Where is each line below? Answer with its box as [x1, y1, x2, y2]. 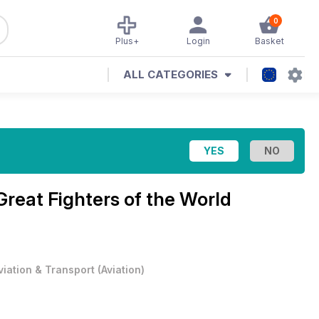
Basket [254, 36, 284, 46]
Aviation [101, 263, 141, 276]
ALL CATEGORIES [123, 68, 218, 81]
